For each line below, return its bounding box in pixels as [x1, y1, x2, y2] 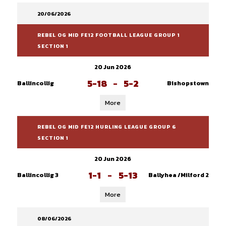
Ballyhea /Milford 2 [148, 171, 209, 180]
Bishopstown [166, 79, 209, 88]
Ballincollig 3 [17, 171, 59, 180]
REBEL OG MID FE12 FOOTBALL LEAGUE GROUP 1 [37, 31, 180, 39]
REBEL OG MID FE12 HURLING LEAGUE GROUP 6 [37, 123, 176, 131]
